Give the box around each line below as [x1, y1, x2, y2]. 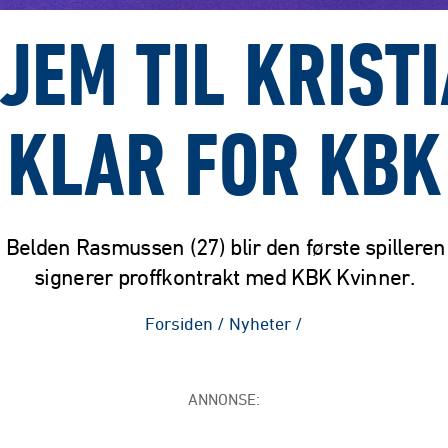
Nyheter [229, 312, 291, 333]
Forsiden [145, 312, 213, 333]
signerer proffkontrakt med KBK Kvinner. [34, 263, 414, 290]
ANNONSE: [187, 389, 260, 408]
